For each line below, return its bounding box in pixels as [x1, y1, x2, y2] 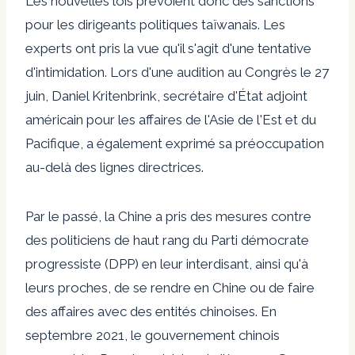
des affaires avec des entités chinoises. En [25, 303, 277, 319]
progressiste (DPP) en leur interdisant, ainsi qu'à [25, 255, 308, 272]
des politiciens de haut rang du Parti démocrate [25, 231, 309, 248]
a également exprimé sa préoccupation [86, 135, 324, 151]
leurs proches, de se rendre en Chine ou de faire [25, 279, 315, 296]
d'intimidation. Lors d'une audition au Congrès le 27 [25, 63, 329, 80]
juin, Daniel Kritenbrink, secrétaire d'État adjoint [25, 87, 307, 104]
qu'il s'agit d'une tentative [159, 40, 311, 56]
